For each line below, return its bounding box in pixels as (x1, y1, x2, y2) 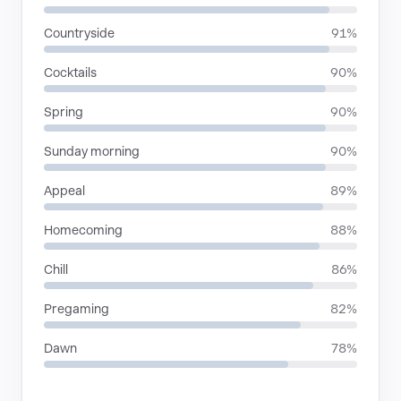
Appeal (44, 183, 85, 198)
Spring (44, 105, 83, 119)
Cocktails (44, 65, 97, 80)
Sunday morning (44, 144, 140, 158)
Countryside (44, 26, 115, 40)
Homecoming (44, 223, 123, 237)
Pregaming (44, 302, 109, 316)
